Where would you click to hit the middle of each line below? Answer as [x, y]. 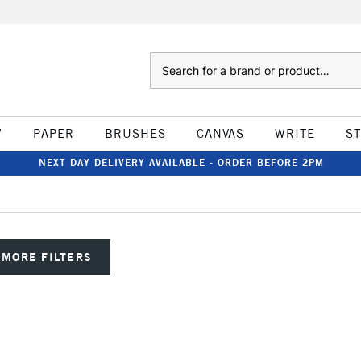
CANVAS [220, 133]
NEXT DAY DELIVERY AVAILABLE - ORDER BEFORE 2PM [181, 162]
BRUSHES [135, 133]
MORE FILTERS [47, 257]
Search [166, 60]
